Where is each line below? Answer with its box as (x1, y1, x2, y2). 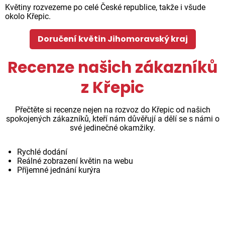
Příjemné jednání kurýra (17, 165, 100, 175)
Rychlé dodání (17, 147, 67, 157)
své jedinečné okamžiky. (70, 123, 155, 133)
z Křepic (81, 76, 144, 98)
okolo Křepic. (5, 11, 51, 21)
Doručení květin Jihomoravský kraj (37, 33, 188, 45)
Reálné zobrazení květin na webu (17, 156, 133, 166)
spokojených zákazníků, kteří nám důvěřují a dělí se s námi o (6, 114, 219, 124)
